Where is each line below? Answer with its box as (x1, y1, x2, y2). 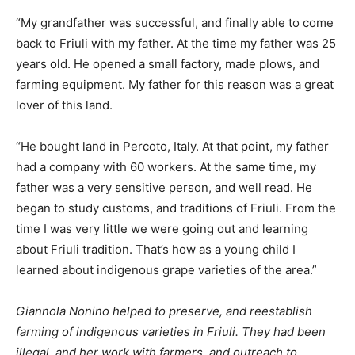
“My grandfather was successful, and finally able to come (16, 15, 334, 31)
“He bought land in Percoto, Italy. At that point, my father (16, 139, 329, 155)
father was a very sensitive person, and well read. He (16, 180, 312, 196)
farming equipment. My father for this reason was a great (16, 77, 334, 93)
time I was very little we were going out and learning (16, 221, 308, 237)
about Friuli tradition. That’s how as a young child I (16, 242, 296, 258)
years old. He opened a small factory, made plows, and (16, 56, 319, 72)
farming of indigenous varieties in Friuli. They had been (16, 324, 326, 340)
